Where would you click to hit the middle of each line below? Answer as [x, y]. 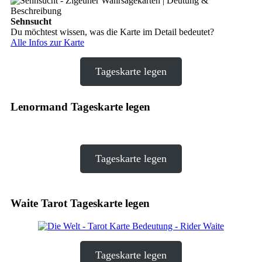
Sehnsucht [31, 22]
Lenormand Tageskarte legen [80, 107]
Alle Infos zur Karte [47, 43]
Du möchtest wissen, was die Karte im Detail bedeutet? [112, 32]
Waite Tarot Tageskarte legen [80, 203]
